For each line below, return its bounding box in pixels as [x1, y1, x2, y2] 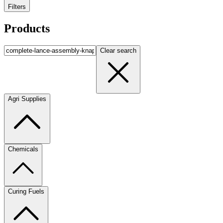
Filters [8, 2, 26, 10]
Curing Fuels [8, 187, 44, 195]
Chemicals [8, 145, 38, 153]
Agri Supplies [8, 95, 46, 103]
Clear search [100, 46, 136, 54]
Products [4, 21, 50, 35]
